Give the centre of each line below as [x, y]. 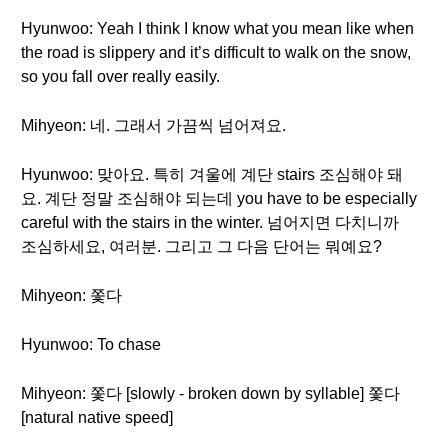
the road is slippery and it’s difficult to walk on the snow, [216, 52]
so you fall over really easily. [120, 76]
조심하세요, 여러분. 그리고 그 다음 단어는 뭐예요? [201, 246]
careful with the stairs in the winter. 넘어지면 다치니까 [210, 222]
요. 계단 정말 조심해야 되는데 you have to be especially [219, 198]
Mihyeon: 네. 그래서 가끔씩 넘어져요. [153, 125]
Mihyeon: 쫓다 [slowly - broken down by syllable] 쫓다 [210, 393]
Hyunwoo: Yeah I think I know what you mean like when [217, 28]
